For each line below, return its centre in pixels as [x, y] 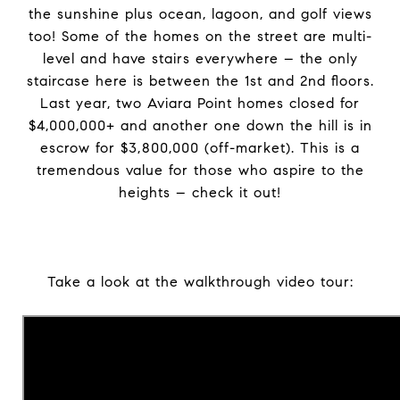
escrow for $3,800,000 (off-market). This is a [200, 148]
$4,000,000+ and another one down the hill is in [200, 125]
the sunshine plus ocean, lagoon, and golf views [200, 14]
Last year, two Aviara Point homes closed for [200, 103]
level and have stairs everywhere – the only [200, 58]
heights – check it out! [200, 192]
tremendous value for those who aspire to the [200, 170]
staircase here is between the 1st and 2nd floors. [200, 81]
